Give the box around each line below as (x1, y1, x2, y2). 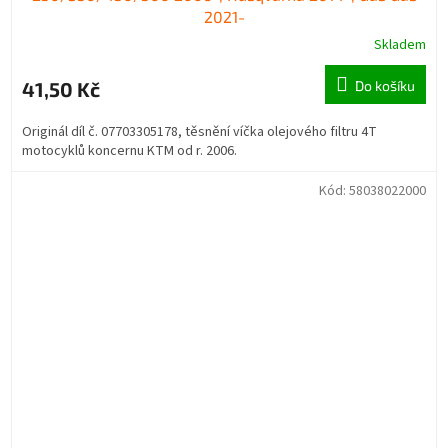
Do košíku (355, 76, 415, 94)
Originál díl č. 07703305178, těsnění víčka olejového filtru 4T (22, 121, 377, 142)
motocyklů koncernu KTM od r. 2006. (22, 140, 237, 161)
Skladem (374, 34, 426, 55)
